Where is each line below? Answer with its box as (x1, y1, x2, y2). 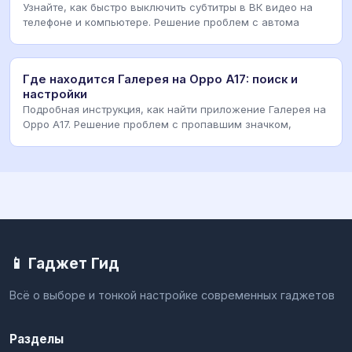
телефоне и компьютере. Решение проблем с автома (23, 15, 299, 28)
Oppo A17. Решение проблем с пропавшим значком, (23, 117, 291, 130)
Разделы (9, 331, 64, 346)
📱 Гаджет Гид (9, 253, 119, 273)
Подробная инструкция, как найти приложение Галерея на (23, 102, 326, 115)
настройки (23, 86, 87, 101)
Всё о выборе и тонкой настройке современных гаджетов (9, 288, 335, 302)
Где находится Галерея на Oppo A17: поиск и (23, 71, 298, 86)
